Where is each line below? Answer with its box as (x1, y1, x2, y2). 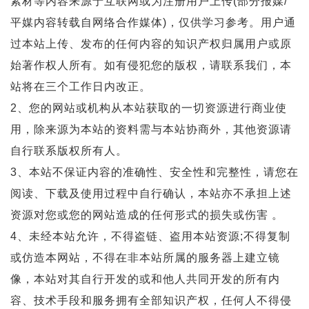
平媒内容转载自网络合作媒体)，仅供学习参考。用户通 (10, 17, 296, 28)
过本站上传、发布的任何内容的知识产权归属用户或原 (10, 38, 292, 50)
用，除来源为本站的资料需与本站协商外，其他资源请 (10, 123, 292, 135)
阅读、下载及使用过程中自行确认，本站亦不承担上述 (10, 188, 292, 199)
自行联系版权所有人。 (10, 145, 128, 157)
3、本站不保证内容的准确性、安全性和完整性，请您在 (10, 166, 299, 178)
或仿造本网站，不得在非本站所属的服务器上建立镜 (10, 252, 280, 263)
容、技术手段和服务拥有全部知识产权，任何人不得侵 (10, 295, 292, 306)
